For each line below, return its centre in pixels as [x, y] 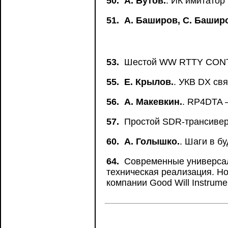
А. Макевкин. [153, 102]
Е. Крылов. [149, 82]
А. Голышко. [152, 141]
